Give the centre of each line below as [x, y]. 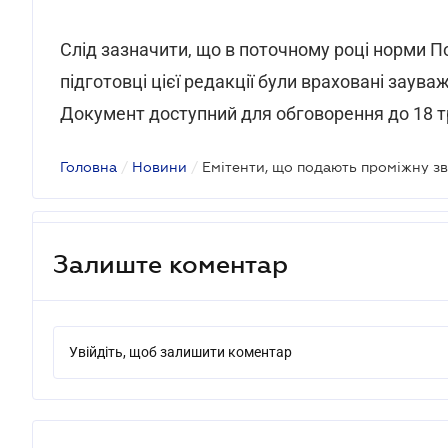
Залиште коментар [170, 263]
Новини [159, 167]
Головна [88, 167]
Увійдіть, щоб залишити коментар [180, 352]
